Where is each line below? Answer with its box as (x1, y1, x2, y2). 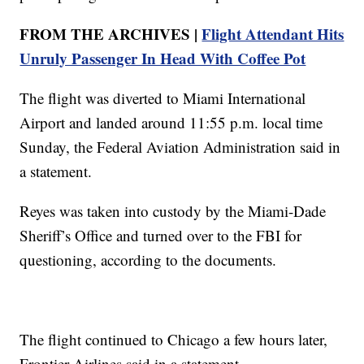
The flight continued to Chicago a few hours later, (19, 328, 328, 349)
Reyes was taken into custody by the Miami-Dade (19, 200, 327, 221)
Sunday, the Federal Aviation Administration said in (19, 136, 341, 157)
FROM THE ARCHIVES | (19, 22, 202, 45)
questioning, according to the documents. (19, 249, 277, 270)
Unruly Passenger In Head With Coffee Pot (19, 46, 306, 69)
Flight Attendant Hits (201, 22, 344, 45)
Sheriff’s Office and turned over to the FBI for (19, 224, 302, 245)
